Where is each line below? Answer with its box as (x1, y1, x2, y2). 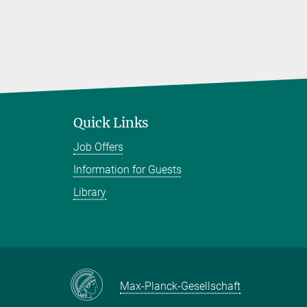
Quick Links (73, 114, 149, 132)
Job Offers (73, 140, 123, 154)
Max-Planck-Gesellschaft (120, 279, 241, 293)
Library (73, 186, 106, 199)
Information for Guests (73, 163, 182, 177)
